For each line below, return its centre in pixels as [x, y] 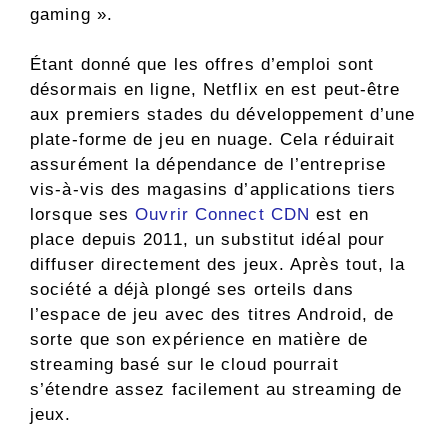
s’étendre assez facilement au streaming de [216, 390]
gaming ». [71, 14]
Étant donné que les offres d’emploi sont [202, 65]
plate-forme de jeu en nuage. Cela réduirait [213, 140]
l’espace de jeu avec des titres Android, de [212, 315]
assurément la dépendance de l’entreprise [208, 165]
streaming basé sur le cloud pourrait [184, 365]
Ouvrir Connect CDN [223, 215]
